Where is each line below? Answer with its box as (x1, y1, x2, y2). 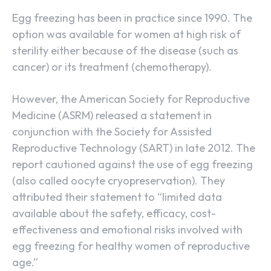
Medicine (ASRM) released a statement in (12, 108, 212, 123)
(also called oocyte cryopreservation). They (12, 174, 225, 188)
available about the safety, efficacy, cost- (12, 206, 216, 221)
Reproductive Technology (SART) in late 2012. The (12, 141, 255, 155)
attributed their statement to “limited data (12, 190, 222, 204)
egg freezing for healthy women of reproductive (12, 239, 250, 253)
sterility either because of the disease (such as (12, 44, 238, 58)
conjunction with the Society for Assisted (12, 125, 212, 139)
